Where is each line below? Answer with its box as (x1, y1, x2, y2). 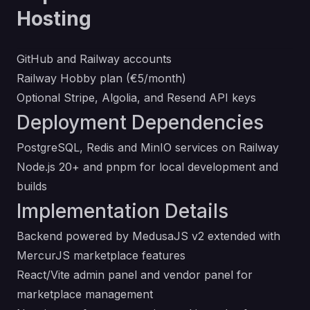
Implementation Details (17, 199, 228, 223)
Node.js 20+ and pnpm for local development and (17, 160, 278, 174)
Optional (17, 91, 64, 104)
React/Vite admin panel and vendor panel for (17, 268, 253, 282)
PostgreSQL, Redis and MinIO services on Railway (17, 140, 279, 154)
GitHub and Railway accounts (17, 52, 172, 66)
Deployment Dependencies (17, 111, 264, 134)
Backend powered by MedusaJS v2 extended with (17, 229, 280, 243)
